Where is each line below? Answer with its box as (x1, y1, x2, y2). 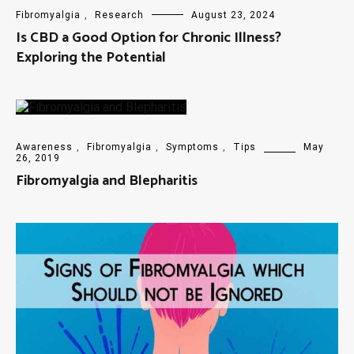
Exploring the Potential (16, 46, 166, 70)
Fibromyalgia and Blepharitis (16, 169, 198, 194)
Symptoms (166, 141, 219, 153)
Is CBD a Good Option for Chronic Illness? (16, 26, 281, 51)
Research (95, 9, 144, 21)
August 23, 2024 (191, 9, 275, 21)
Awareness (16, 141, 73, 153)
